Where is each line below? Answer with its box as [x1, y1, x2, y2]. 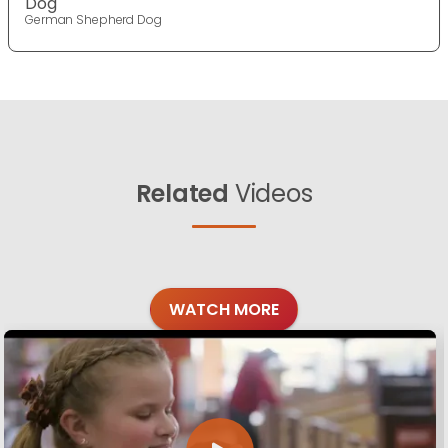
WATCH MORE [169, 297, 279, 321]
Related [135, 176, 229, 210]
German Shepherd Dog [25, 10, 162, 28]
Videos [229, 176, 313, 210]
